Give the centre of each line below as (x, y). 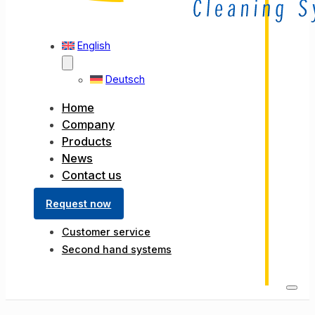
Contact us (91, 175)
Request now (79, 204)
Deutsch (126, 79)
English (94, 45)
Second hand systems (116, 250)
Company (88, 124)
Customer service (106, 232)
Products (86, 141)
